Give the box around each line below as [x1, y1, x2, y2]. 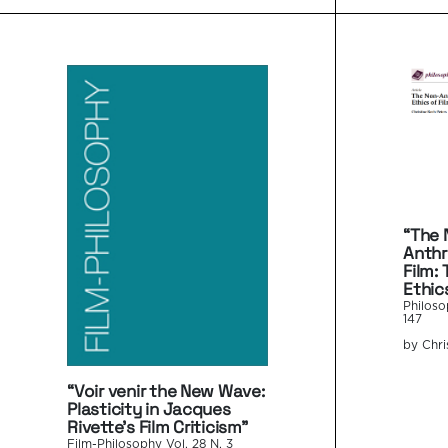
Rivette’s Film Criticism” [67, 415, 248, 438]
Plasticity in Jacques [67, 397, 231, 420]
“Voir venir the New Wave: [67, 379, 265, 402]
